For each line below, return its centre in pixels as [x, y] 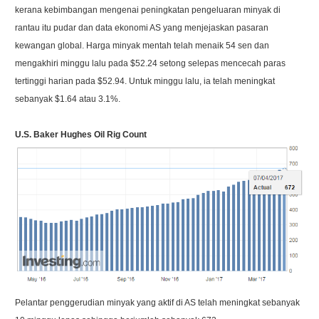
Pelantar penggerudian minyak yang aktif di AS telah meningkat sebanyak [158, 303]
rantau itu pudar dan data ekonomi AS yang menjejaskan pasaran [142, 27]
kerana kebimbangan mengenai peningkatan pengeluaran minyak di [148, 10]
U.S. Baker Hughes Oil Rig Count [81, 134]
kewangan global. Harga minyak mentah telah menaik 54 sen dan [142, 45]
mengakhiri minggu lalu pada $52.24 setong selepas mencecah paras [151, 63]
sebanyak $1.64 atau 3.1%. [68, 99]
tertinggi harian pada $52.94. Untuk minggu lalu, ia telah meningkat [145, 81]
